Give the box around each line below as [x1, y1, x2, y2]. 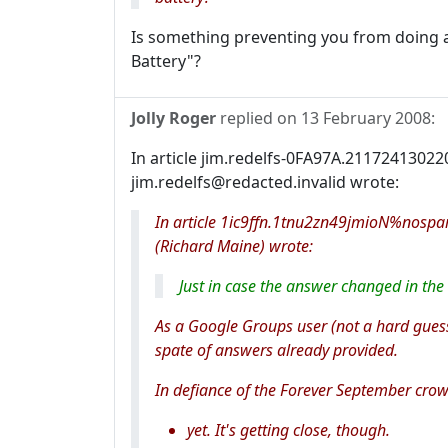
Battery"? [131, 50, 201, 73]
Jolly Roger [131, 107, 216, 130]
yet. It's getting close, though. [187, 419, 390, 442]
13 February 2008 [301, 107, 431, 130]
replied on [216, 107, 301, 130]
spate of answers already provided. [155, 339, 398, 362]
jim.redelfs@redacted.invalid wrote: [131, 171, 399, 194]
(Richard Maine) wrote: [155, 235, 313, 258]
